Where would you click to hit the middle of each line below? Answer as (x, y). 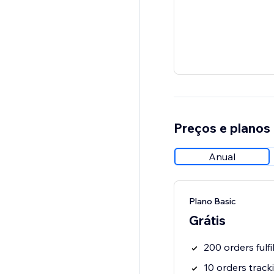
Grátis (207, 220)
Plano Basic (212, 202)
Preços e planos (222, 128)
